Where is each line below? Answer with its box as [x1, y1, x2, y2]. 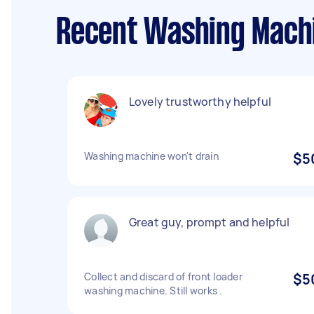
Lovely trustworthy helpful [129, 94, 271, 109]
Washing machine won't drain [84, 149, 219, 163]
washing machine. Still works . [84, 284, 223, 297]
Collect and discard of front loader [84, 270, 243, 283]
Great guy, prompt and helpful [129, 214, 290, 230]
